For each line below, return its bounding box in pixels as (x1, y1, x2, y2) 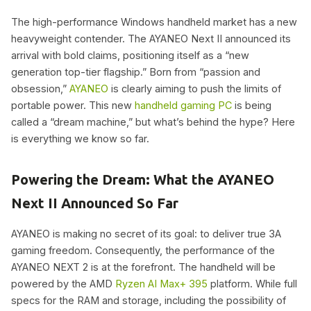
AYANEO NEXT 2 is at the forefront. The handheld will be (11, 260, 276, 273)
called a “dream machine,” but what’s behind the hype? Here (11, 116, 295, 128)
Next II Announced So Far (11, 195, 178, 211)
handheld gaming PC (135, 99, 232, 111)
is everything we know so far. (11, 133, 149, 144)
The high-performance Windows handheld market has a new (11, 16, 297, 28)
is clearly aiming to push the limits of (108, 83, 281, 94)
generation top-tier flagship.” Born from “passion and (11, 66, 260, 78)
